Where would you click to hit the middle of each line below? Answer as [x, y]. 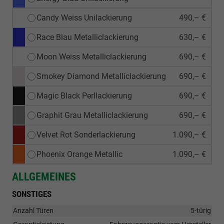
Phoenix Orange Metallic [79, 154]
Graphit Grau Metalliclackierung [92, 115]
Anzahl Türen [33, 211]
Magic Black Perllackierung [84, 96]
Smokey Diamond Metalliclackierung [101, 76]
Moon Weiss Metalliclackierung [91, 57]
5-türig [201, 211]
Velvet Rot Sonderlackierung [86, 135]
